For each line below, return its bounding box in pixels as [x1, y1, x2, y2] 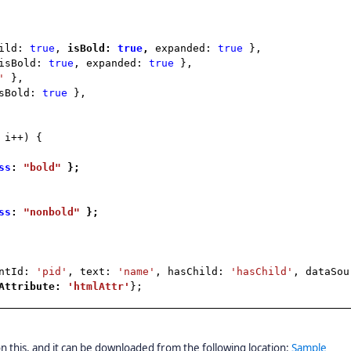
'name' [118, 266, 156, 277]
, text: [67, 266, 118, 277]
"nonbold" [24, 206, 81, 218]
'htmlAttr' [67, 280, 131, 292]
